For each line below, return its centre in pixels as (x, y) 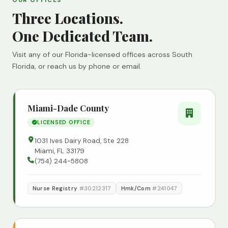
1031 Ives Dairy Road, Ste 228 (81, 141)
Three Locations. (68, 18)
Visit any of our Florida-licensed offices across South (102, 55)
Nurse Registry (56, 189)
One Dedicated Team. (82, 36)
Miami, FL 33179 (59, 151)
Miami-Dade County (68, 108)
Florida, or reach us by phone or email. (77, 66)
